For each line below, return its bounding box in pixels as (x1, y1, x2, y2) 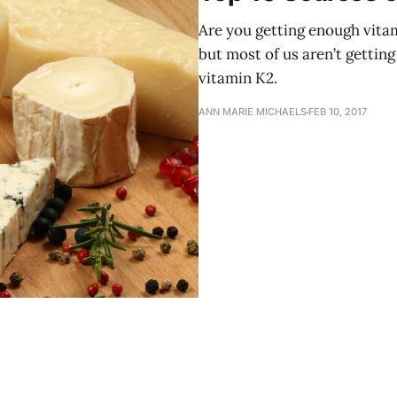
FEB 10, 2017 (308, 105, 367, 118)
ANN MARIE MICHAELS (198, 105, 307, 118)
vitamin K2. (198, 68, 277, 88)
